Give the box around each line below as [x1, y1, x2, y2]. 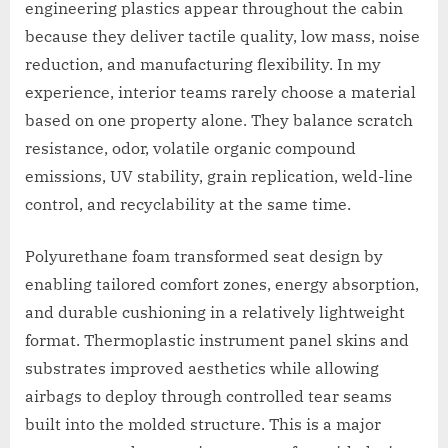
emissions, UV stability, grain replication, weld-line [25, 165, 413, 186]
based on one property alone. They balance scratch [25, 109, 413, 130]
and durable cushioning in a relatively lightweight [25, 301, 405, 322]
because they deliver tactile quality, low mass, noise [25, 25, 420, 46]
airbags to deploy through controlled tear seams [25, 385, 392, 406]
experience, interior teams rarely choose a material [25, 81, 416, 102]
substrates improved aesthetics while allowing [25, 357, 379, 378]
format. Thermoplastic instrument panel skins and [25, 329, 409, 350]
